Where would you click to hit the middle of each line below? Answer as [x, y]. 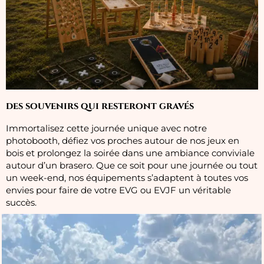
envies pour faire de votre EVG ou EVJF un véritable [118, 191]
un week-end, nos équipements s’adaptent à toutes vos [127, 178]
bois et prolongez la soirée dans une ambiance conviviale [130, 154]
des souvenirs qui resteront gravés [100, 106]
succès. [21, 203]
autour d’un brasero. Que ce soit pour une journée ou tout [132, 166]
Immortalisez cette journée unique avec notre [106, 129]
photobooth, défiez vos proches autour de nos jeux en [123, 141]
